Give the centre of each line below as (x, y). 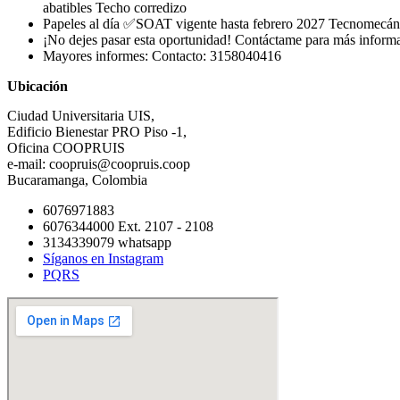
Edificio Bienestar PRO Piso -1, (97, 131)
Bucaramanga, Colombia (77, 179)
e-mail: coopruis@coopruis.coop (99, 163)
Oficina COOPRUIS (66, 147)
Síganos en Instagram (103, 258)
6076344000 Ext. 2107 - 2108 (128, 226)
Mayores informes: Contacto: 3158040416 (162, 55)
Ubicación (37, 86)
